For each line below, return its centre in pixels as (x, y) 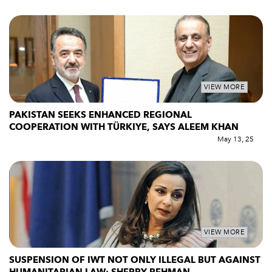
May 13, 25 (236, 139)
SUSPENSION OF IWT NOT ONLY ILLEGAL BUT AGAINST (135, 260)
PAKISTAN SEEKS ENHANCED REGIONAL (100, 114)
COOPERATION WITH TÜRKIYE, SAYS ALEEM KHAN (124, 127)
